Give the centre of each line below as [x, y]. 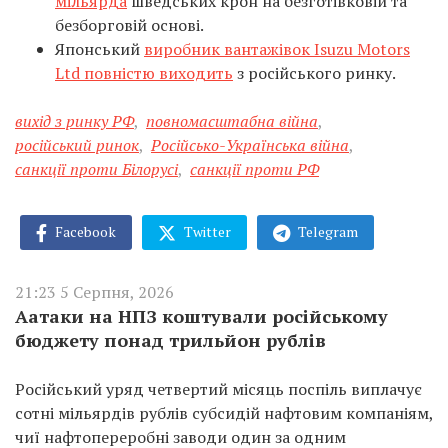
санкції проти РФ [254, 168]
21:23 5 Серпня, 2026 [94, 292]
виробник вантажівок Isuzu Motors [277, 48]
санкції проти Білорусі [96, 168]
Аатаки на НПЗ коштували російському [201, 316]
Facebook [84, 231]
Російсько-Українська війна [250, 144]
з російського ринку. [314, 72]
